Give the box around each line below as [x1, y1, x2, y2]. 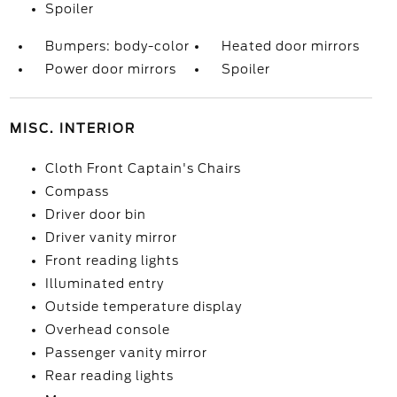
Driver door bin [44, 207, 146, 222]
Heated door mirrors [222, 39, 361, 53]
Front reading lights [44, 253, 179, 268]
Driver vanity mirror [44, 230, 177, 245]
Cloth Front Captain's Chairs [44, 161, 241, 175]
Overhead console [44, 323, 170, 337]
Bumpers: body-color [44, 39, 190, 53]
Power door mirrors [44, 62, 176, 76]
